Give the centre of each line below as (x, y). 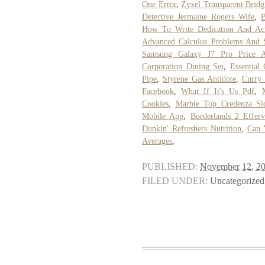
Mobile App (163, 116)
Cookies (155, 104)
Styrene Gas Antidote (199, 79)
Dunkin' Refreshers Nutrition (192, 128)
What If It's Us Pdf (218, 91)
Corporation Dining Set (183, 66)
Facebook (158, 91)
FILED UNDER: (175, 181)
